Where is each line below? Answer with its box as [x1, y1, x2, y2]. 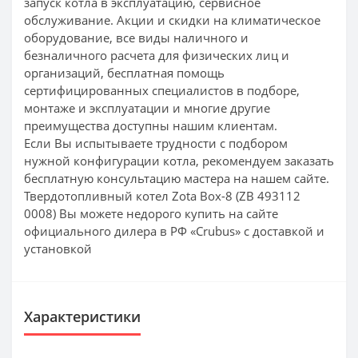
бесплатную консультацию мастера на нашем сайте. [24, 169, 329, 186]
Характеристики [24, 306, 141, 326]
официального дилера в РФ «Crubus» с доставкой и [24, 222, 324, 239]
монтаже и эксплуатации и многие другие [24, 99, 270, 116]
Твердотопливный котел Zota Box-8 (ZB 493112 [24, 187, 300, 204]
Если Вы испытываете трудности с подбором [24, 134, 288, 151]
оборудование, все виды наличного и [24, 29, 249, 46]
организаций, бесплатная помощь [24, 64, 225, 81]
